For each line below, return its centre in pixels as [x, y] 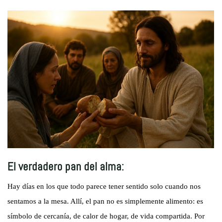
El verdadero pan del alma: [66, 166]
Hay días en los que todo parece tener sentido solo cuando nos [104, 187]
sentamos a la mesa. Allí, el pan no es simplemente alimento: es [106, 201]
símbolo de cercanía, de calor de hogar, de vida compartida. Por [106, 216]
